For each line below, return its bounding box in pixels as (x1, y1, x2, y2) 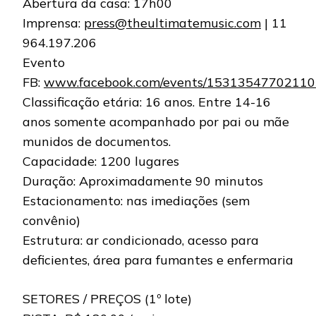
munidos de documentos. (23, 133, 171, 150)
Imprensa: (23, 15, 84, 32)
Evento (23, 54, 65, 71)
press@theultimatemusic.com (84, 15, 261, 32)
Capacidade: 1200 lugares (23, 153, 179, 170)
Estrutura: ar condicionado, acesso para (23, 232, 259, 249)
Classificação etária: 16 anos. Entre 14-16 (23, 94, 271, 111)
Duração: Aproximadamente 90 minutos (23, 173, 263, 190)
